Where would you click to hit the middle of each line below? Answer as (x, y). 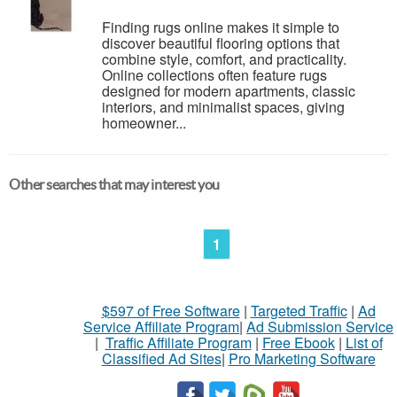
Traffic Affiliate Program (178, 343)
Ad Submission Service (320, 327)
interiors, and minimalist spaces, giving (223, 107)
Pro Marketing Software (302, 358)
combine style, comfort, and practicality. (224, 59)
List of (364, 343)
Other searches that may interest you (114, 184)
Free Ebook (298, 343)
